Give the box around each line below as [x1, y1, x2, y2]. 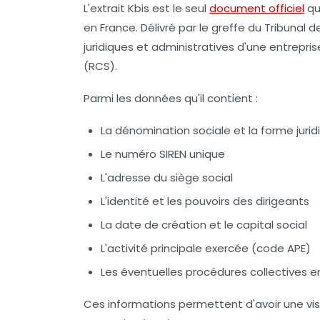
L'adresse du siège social [101, 169, 233, 185]
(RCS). [84, 58, 117, 74]
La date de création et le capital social [101, 216, 307, 232]
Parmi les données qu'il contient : [84, 90, 258, 106]
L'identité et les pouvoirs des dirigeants [101, 193, 309, 209]
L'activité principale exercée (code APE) [101, 240, 311, 256]
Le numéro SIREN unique [101, 146, 225, 161]
